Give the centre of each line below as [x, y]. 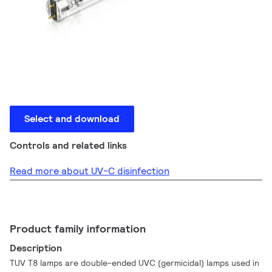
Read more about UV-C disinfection [90, 171]
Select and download [72, 119]
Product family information [78, 229]
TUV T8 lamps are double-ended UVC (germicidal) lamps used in [135, 263]
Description [36, 248]
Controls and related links [68, 145]
